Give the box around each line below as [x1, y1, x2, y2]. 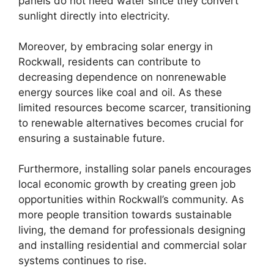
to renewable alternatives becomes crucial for [18, 116, 243, 129]
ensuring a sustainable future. [18, 131, 165, 144]
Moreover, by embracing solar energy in [18, 40, 213, 53]
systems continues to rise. [18, 254, 147, 267]
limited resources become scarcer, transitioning [18, 101, 251, 114]
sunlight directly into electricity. [18, 9, 170, 22]
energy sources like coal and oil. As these [18, 86, 222, 98]
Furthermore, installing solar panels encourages [18, 162, 251, 175]
